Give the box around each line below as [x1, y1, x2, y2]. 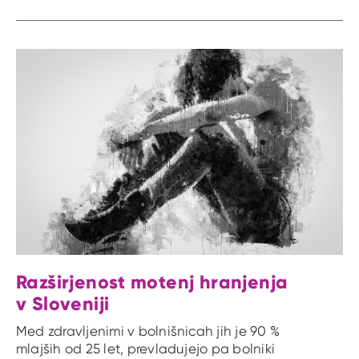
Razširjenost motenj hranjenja [16, 270, 288, 294]
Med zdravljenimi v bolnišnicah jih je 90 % [16, 322, 280, 339]
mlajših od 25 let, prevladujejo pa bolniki [16, 340, 276, 357]
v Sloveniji [16, 292, 110, 316]
